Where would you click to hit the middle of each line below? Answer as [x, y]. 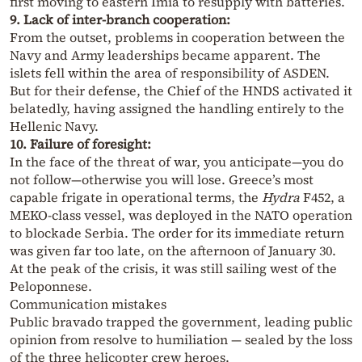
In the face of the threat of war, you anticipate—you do [177, 162]
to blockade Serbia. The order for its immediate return [177, 233]
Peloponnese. [51, 286]
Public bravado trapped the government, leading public [181, 322]
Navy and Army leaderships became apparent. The [165, 55]
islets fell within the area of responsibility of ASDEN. [170, 73]
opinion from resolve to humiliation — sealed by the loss [181, 340]
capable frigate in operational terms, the [136, 198]
